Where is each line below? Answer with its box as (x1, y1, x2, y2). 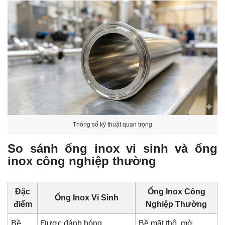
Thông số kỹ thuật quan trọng (73, 121, 152, 129)
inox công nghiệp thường (8, 154, 156, 168)
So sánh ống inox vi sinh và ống (8, 141, 217, 155)
